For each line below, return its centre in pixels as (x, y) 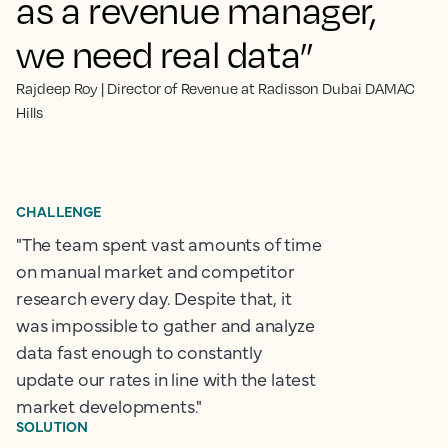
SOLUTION (52, 426)
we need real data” (165, 54)
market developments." (109, 405)
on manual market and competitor (155, 270)
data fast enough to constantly (139, 351)
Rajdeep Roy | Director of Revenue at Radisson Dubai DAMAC (215, 88)
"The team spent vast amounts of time (169, 243)
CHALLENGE (59, 211)
